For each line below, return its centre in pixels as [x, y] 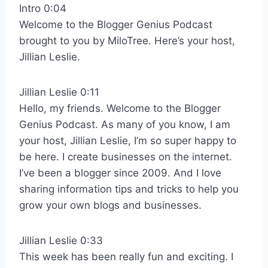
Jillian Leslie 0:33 [61, 240]
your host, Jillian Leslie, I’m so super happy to [128, 140]
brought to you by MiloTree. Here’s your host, [127, 40]
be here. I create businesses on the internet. [126, 156]
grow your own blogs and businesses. [110, 205]
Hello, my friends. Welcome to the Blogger [120, 108]
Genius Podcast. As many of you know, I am [125, 124]
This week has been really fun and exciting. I [126, 256]
